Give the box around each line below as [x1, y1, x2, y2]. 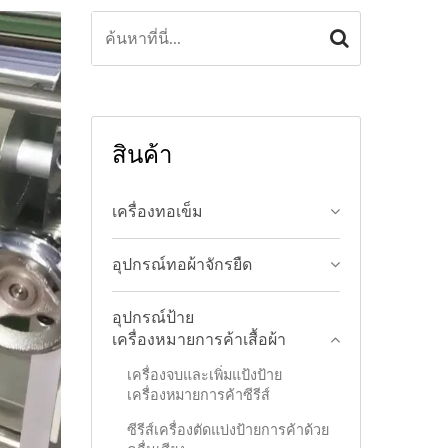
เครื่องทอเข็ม [112, 204, 203, 220]
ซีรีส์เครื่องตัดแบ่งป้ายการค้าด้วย [127, 423, 329, 438]
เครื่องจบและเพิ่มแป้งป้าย [127, 368, 282, 383]
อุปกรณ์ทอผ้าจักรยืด [112, 257, 252, 273]
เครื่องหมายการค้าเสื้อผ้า [112, 332, 286, 348]
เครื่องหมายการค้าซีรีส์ [127, 388, 270, 403]
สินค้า [112, 137, 172, 170]
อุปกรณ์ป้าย [112, 310, 194, 326]
